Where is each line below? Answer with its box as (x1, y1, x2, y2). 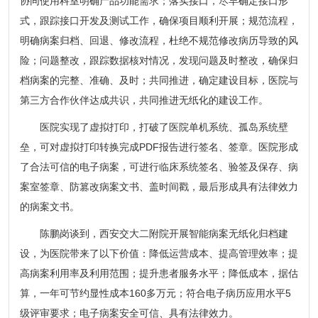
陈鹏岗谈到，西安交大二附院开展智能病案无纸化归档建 (39, 227, 288, 239)
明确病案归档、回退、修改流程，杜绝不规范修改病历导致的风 (19, 34, 298, 46)
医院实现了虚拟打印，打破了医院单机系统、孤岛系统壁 (19, 121, 288, 133)
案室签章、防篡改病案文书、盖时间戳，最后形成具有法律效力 (19, 180, 298, 192)
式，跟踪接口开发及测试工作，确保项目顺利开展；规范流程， (19, 14, 298, 26)
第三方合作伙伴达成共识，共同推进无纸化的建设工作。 (19, 94, 268, 106)
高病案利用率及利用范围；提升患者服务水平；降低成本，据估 (19, 267, 298, 279)
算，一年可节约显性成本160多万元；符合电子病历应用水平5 (19, 287, 291, 299)
